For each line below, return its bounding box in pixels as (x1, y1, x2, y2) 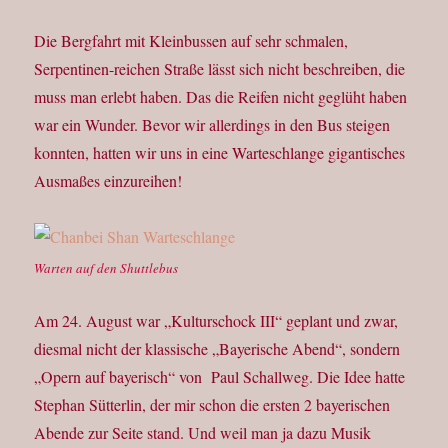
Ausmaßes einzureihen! (34, 170, 183, 192)
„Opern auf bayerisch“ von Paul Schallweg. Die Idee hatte (34, 366, 406, 388)
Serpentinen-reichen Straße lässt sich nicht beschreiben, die (34, 58, 406, 80)
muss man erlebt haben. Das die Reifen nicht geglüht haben (34, 86, 408, 108)
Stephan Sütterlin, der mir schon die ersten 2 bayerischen (34, 394, 391, 416)
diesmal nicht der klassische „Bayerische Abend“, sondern (34, 338, 401, 360)
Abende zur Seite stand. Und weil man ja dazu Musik (34, 422, 372, 444)
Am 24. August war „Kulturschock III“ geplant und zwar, (34, 310, 399, 332)
